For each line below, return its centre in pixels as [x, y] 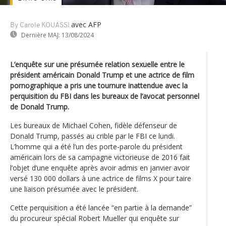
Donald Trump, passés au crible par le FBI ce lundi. [93, 136]
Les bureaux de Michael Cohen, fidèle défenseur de [94, 125]
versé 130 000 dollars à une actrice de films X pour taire [101, 178]
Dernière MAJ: [41, 35]
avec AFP [86, 24]
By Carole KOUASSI [40, 25]
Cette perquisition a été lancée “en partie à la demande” [101, 207]
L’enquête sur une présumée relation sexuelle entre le [97, 64]
